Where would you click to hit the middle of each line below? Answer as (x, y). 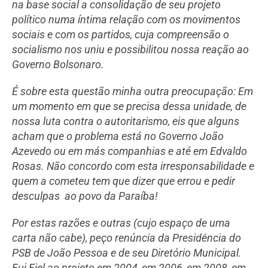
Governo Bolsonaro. (59, 65)
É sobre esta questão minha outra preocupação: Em (133, 92)
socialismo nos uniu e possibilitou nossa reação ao (130, 50)
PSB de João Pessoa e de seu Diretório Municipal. (127, 253)
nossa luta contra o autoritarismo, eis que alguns (126, 121)
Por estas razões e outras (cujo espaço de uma (121, 223)
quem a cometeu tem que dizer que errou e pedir (124, 181)
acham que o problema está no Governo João (118, 136)
